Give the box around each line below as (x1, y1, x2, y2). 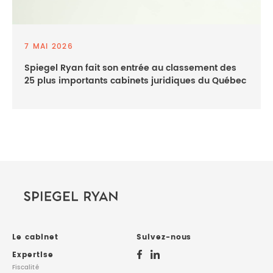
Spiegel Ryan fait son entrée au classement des (24, 61, 236, 75)
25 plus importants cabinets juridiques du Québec (24, 74, 246, 88)
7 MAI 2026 (24, 41, 73, 52)
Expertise (12, 249, 54, 261)
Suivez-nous (136, 231, 192, 243)
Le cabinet (12, 231, 58, 243)
